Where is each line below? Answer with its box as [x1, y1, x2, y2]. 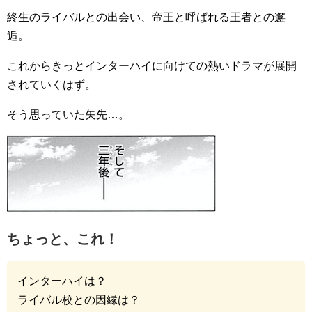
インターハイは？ [17, 275, 107, 288]
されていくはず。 [7, 79, 96, 91]
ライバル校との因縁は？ [17, 294, 140, 306]
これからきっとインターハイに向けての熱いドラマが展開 [7, 60, 297, 72]
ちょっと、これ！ [7, 231, 118, 247]
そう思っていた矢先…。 [7, 109, 130, 121]
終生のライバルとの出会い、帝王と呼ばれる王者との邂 [7, 11, 286, 24]
